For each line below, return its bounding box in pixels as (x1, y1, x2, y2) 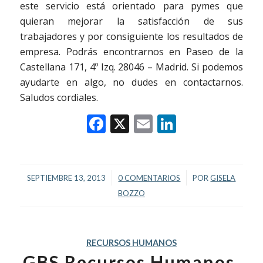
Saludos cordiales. (19, 91, 98, 104)
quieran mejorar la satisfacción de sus (19, 15, 244, 28)
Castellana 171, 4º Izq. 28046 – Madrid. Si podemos (19, 60, 244, 74)
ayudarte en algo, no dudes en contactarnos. (19, 76, 244, 89)
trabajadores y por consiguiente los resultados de (19, 30, 244, 43)
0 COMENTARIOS (118, 173, 181, 183)
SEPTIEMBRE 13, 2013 (27, 173, 106, 183)
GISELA (210, 173, 236, 183)
